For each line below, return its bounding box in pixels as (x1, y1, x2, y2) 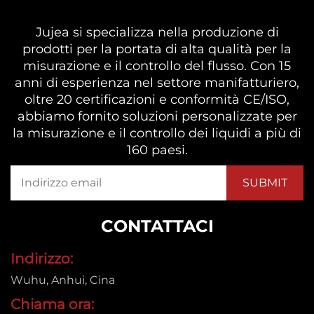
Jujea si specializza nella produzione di (35, 24, 279, 40)
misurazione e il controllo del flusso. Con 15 (23, 57, 291, 74)
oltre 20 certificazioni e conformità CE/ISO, (25, 91, 289, 107)
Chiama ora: (11, 295, 94, 313)
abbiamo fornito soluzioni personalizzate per (17, 108, 297, 124)
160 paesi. (126, 142, 188, 158)
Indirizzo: (11, 250, 73, 267)
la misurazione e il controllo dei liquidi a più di (13, 125, 301, 141)
